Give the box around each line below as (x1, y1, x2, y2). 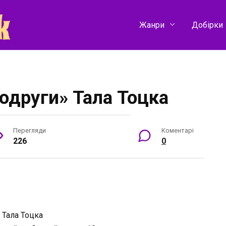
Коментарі (161, 126, 194, 134)
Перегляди (13, 126, 46, 134)
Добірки (191, 20, 223, 30)
